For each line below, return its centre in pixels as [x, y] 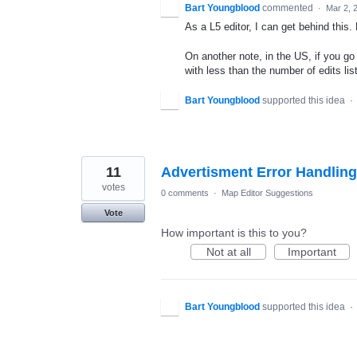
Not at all [228, 251]
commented [289, 8]
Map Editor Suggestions [267, 192]
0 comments [185, 192]
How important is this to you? [234, 232]
